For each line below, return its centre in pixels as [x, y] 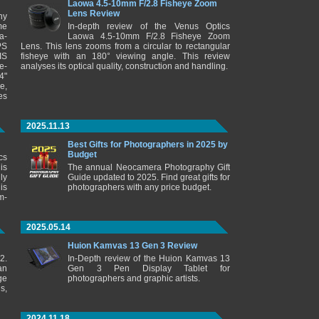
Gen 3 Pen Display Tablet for [149, 268]
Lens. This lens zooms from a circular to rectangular [125, 46]
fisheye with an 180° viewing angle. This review [125, 56]
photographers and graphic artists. [134, 278]
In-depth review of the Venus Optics [149, 26]
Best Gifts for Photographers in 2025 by [148, 145]
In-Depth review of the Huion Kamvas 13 [149, 258]
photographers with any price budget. [140, 187]
